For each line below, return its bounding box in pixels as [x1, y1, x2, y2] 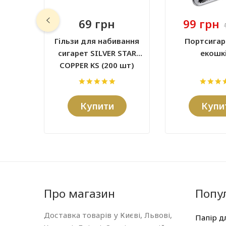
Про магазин [44, 185, 115, 201]
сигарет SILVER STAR [58, 47, 136, 58]
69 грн [79, 16, 115, 31]
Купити [80, 99, 114, 112]
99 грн [183, 16, 219, 31]
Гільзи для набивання [54, 35, 139, 46]
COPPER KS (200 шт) [60, 60, 134, 70]
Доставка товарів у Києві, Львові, [44, 209, 172, 220]
